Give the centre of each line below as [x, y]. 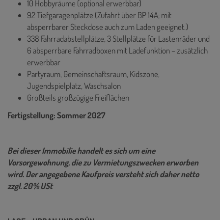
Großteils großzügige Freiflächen [78, 97]
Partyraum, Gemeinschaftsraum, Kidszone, [93, 74]
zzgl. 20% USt [30, 186]
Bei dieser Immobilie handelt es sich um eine [81, 150]
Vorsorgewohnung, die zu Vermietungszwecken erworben [103, 162]
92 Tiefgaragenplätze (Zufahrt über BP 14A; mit [99, 15]
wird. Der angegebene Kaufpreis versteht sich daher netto [103, 174]
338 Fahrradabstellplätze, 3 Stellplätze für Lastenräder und [118, 38]
